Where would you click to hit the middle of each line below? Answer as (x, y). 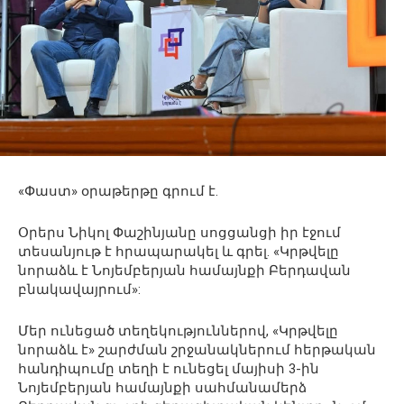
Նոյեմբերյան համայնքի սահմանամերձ (162, 388)
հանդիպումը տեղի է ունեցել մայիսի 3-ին (169, 369)
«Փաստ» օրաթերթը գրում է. (118, 192)
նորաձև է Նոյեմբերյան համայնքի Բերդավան (184, 271)
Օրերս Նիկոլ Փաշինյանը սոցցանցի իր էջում (179, 233)
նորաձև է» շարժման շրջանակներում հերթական (197, 350)
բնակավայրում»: (79, 290)
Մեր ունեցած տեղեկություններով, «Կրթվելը (178, 331)
